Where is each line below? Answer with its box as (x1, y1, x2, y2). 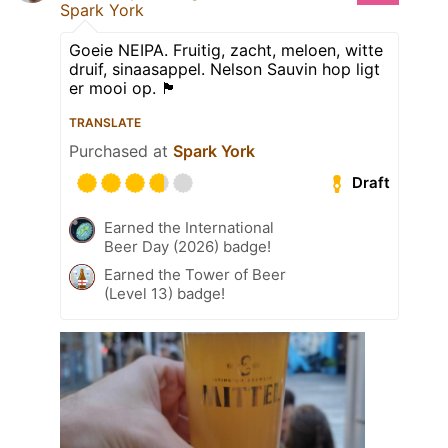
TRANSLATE (69, 114, 141, 130)
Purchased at (69, 140, 173, 161)
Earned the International (104, 217, 274, 237)
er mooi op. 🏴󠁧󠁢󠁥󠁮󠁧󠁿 (69, 77, 177, 98)
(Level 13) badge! (104, 283, 225, 303)
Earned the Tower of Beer (104, 264, 286, 284)
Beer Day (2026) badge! (104, 236, 271, 256)
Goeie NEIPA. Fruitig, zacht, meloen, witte (69, 39, 383, 60)
